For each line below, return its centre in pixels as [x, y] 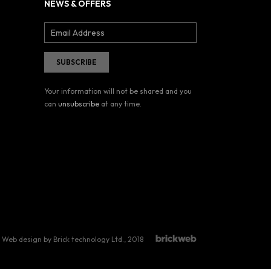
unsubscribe [79, 104]
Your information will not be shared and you [118, 91]
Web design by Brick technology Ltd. [63, 239]
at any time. [120, 104]
